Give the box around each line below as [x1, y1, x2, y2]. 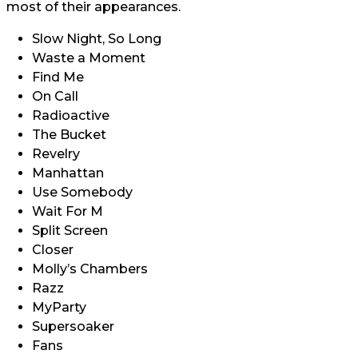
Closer [32, 242, 74, 257]
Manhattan [32, 165, 104, 181]
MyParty [32, 300, 86, 315]
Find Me [32, 70, 84, 85]
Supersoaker [32, 319, 114, 334]
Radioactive [32, 108, 109, 123]
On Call [32, 89, 78, 104]
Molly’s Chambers [32, 261, 148, 276]
